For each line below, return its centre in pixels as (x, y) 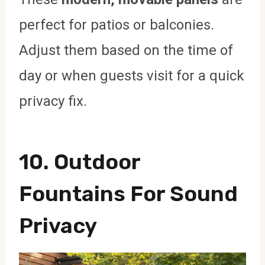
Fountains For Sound (128, 193)
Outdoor (97, 161)
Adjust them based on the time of (126, 50)
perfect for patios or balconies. (117, 25)
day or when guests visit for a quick (132, 75)
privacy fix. (53, 101)
